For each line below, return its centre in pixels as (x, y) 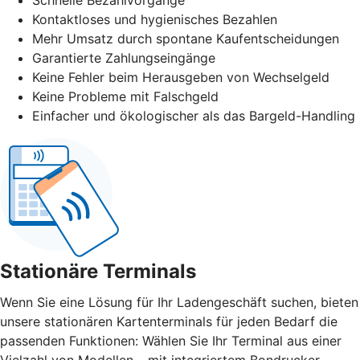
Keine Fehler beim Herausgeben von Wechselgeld (181, 77)
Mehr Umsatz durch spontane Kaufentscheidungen (186, 38)
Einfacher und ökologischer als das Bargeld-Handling (194, 115)
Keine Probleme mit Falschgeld (125, 96)
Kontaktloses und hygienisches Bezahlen (155, 19)
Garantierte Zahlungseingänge (124, 57)
